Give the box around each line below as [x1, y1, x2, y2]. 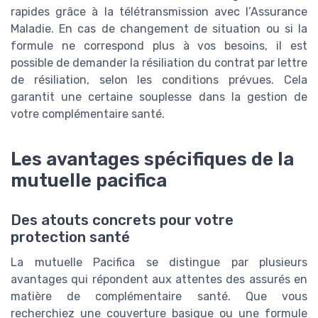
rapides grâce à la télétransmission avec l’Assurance [11, 5, 307, 19]
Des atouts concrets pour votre [11, 212, 234, 229]
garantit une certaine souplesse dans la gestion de [11, 90, 307, 104]
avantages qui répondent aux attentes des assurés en [11, 273, 307, 287]
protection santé [11, 229, 130, 246]
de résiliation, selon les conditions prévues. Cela [11, 73, 307, 87]
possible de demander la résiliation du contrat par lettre [11, 56, 307, 70]
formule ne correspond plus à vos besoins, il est [11, 39, 307, 53]
